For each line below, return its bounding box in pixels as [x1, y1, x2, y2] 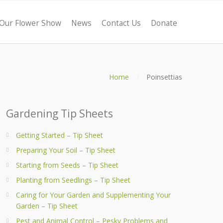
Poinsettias [146, 72, 182, 82]
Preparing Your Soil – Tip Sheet [15, 145, 115, 155]
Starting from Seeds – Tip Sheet [15, 160, 118, 170]
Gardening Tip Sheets [5, 107, 113, 120]
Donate [151, 18, 177, 28]
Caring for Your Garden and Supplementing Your [15, 190, 171, 200]
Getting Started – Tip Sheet [15, 130, 103, 140]
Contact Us [102, 18, 141, 28]
